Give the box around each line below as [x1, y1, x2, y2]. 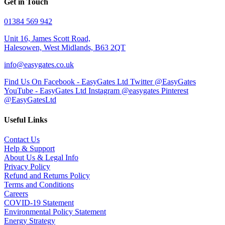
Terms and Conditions [4, 180, 74, 189]
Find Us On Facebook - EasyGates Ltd [4, 77, 128, 86]
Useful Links [4, 115, 47, 124]
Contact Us [4, 135, 40, 144]
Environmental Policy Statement [4, 207, 106, 216]
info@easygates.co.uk [4, 60, 74, 69]
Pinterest [161, 86, 188, 95]
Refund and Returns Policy [4, 171, 90, 180]
